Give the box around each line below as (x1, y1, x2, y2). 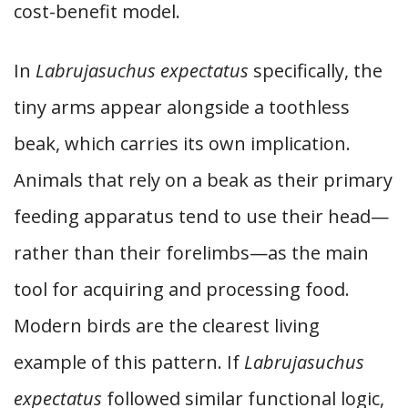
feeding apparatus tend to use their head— (14, 204, 389, 229)
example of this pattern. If (14, 350, 244, 374)
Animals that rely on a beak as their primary (14, 168, 393, 192)
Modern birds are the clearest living (14, 313, 320, 338)
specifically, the (249, 58, 382, 83)
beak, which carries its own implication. (14, 131, 351, 156)
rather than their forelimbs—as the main (14, 240, 369, 265)
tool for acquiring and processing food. (14, 277, 350, 301)
